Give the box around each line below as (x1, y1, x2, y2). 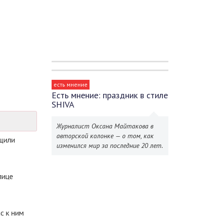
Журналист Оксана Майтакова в (56, 122, 153, 130)
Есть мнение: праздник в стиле (52, 90, 168, 101)
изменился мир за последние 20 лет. (56, 141, 163, 150)
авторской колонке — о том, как (56, 131, 154, 140)
